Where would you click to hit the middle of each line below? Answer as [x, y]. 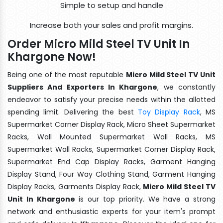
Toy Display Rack [169, 112]
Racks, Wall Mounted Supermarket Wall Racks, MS [111, 137]
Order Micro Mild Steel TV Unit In [99, 44]
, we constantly [187, 87]
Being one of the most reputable [67, 74]
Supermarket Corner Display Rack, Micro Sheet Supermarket [111, 124]
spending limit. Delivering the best [73, 112]
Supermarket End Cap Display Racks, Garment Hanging [111, 162]
